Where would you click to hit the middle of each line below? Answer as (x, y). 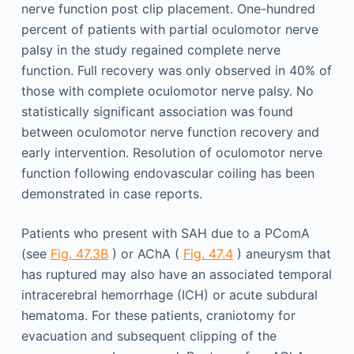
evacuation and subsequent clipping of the (149, 336)
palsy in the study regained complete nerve (151, 50)
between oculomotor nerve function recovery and (170, 132)
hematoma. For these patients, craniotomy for (158, 316)
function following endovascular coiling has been (168, 173)
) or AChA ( (145, 254)
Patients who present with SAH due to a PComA (165, 233)
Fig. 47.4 (208, 254)
